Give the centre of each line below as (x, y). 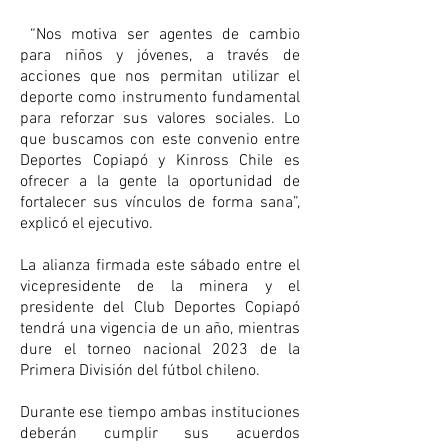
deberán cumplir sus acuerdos (160, 434)
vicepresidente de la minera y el (160, 287)
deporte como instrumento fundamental (160, 98)
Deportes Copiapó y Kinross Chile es (160, 161)
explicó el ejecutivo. (86, 224)
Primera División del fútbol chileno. (140, 371)
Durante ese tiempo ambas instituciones (160, 413)
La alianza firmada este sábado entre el (160, 266)
